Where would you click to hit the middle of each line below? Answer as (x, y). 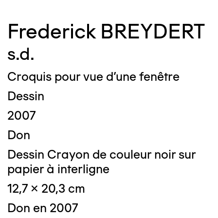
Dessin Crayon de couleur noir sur (101, 154)
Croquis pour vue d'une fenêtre (93, 76)
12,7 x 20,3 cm (46, 188)
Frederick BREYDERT (106, 31)
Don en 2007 (43, 208)
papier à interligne (58, 169)
